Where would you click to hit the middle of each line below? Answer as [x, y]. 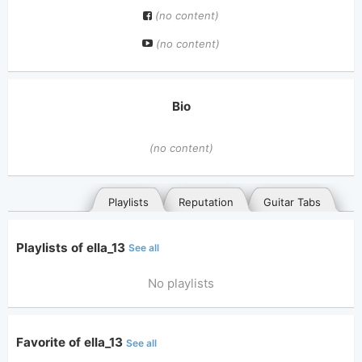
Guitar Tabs [292, 202]
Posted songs [209, 344]
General [125, 344]
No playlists [181, 283]
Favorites [297, 344]
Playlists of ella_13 [72, 247]
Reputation [206, 202]
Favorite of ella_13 [71, 342]
